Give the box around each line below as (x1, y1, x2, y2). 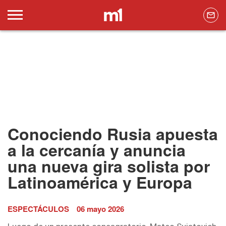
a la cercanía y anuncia (8, 138, 186, 162)
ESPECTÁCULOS (8, 203, 69, 215)
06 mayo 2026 (77, 203, 124, 215)
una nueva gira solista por (8, 154, 210, 178)
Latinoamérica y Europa (8, 171, 192, 194)
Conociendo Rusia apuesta (8, 122, 218, 146)
